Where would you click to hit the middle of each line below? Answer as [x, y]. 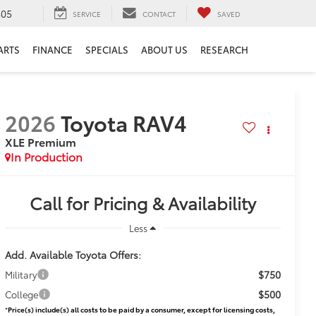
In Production [46, 157]
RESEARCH [224, 50]
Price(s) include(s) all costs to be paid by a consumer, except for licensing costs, [141, 309]
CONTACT [159, 13]
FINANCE [53, 50]
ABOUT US [164, 50]
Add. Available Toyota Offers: [73, 254]
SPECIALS [107, 50]
